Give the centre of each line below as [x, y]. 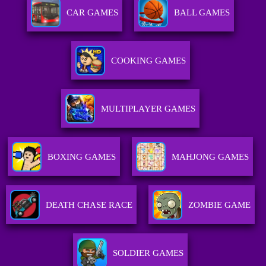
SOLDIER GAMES [148, 253]
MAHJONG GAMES [210, 157]
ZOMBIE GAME [220, 205]
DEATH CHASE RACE [89, 205]
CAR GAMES [93, 13]
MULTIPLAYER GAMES [148, 109]
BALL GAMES [202, 13]
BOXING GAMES [82, 157]
